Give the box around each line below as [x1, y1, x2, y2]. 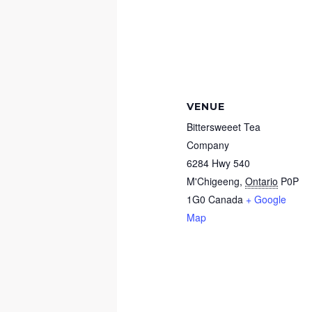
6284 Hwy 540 [187, 156, 251, 171]
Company [187, 138, 230, 153]
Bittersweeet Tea [187, 120, 261, 134]
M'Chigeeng [187, 174, 240, 189]
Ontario [245, 174, 279, 189]
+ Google [246, 192, 287, 207]
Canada [208, 192, 244, 207]
